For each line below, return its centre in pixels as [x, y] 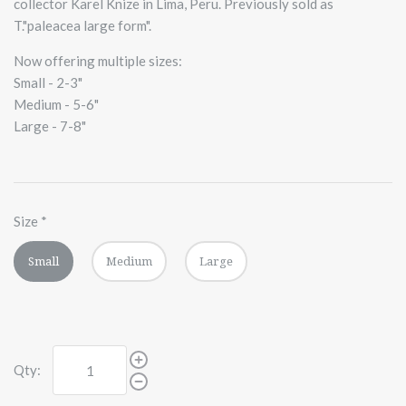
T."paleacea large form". [84, 25]
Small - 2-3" [48, 82]
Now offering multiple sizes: [98, 60]
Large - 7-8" [50, 126]
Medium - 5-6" [56, 104]
